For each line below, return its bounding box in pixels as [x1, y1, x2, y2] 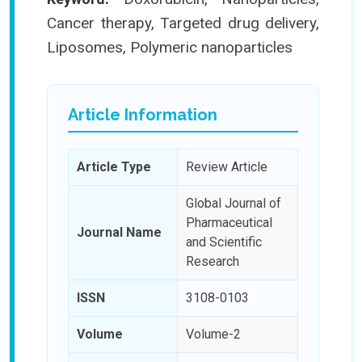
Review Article [186, 158, 267, 175]
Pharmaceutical [186, 214, 272, 230]
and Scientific [186, 234, 262, 250]
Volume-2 [186, 326, 241, 342]
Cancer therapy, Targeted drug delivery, [47, 13, 319, 32]
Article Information [68, 104, 217, 124]
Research [186, 253, 239, 269]
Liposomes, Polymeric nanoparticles [47, 37, 293, 57]
